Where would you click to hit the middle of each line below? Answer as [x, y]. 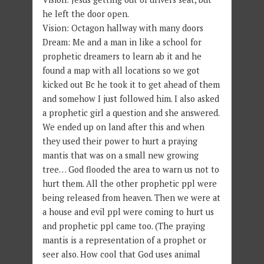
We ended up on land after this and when [123, 127]
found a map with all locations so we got [121, 70]
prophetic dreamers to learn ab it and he [122, 56]
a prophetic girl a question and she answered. [131, 113]
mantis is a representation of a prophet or [124, 240]
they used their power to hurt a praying [120, 141]
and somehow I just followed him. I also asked [131, 98]
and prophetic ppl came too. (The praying [123, 226]
